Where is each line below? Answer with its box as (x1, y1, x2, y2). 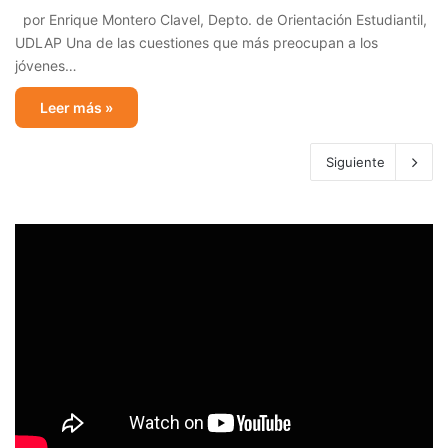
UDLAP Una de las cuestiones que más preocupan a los (15, 34, 378, 52)
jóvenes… (15, 57, 77, 75)
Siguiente (326, 154, 385, 171)
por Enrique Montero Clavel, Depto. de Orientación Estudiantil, (15, 11, 427, 29)
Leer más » (40, 99, 113, 117)
